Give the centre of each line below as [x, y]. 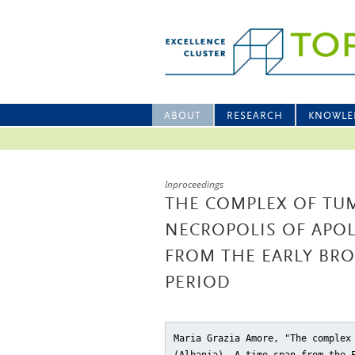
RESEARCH [255, 116]
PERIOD [198, 284]
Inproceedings [194, 184]
